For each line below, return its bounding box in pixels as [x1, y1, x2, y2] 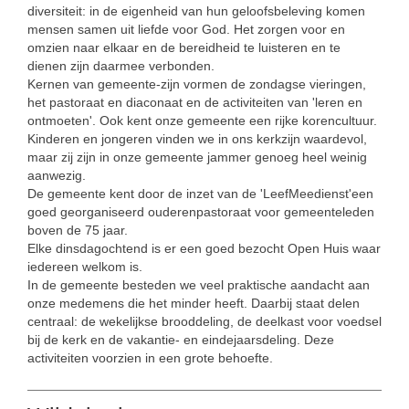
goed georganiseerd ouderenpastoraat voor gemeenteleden [27, 204, 374, 219]
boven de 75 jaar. [27, 222, 128, 237]
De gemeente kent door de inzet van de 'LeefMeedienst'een [27, 185, 373, 201]
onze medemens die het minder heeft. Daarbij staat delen [27, 295, 360, 310]
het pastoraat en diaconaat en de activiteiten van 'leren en [27, 94, 362, 110]
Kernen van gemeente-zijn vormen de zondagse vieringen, [27, 76, 366, 91]
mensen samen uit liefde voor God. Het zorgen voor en [27, 21, 345, 37]
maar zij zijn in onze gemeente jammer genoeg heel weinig [27, 149, 367, 164]
